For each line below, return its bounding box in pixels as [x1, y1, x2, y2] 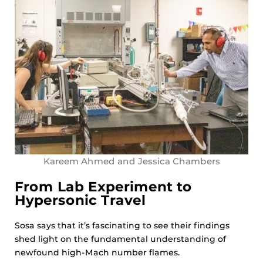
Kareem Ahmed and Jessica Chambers [43, 156, 220, 167]
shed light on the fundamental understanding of [15, 234, 226, 245]
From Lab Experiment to [15, 178, 192, 195]
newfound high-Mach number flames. [15, 247, 180, 258]
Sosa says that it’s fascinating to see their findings [15, 220, 230, 231]
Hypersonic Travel [15, 192, 146, 209]
